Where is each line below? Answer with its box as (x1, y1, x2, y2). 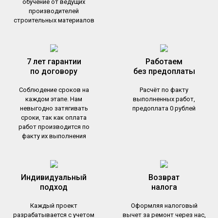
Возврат (148, 172, 180, 182)
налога (151, 182, 177, 192)
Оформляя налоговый (130, 201, 198, 209)
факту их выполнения (21, 132, 86, 140)
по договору (30, 66, 78, 76)
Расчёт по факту (140, 86, 189, 93)
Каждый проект (30, 201, 78, 209)
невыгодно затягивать (19, 104, 88, 112)
